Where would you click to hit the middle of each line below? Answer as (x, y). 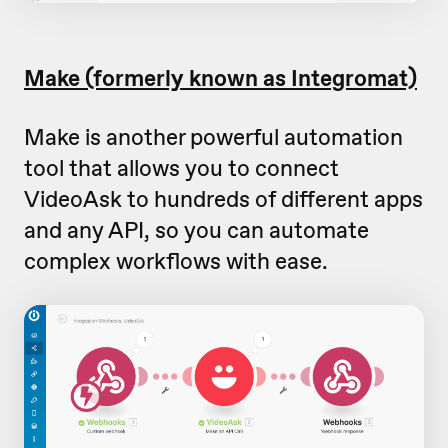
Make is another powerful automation (213, 137)
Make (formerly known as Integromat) (220, 78)
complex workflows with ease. (176, 261)
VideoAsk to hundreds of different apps (223, 199)
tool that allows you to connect (181, 168)
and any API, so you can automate (196, 230)
